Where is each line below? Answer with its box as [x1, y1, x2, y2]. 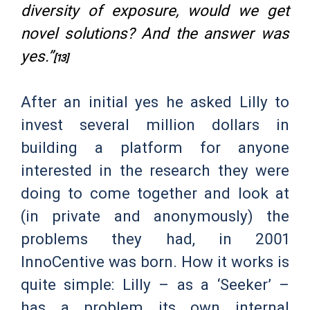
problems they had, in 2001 [21, 230, 289, 248]
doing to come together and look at [21, 184, 289, 203]
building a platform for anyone [21, 138, 289, 157]
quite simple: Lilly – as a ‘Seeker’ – [21, 275, 289, 294]
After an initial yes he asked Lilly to [21, 93, 289, 111]
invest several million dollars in [21, 116, 289, 134]
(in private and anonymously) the [21, 207, 289, 226]
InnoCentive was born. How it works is [21, 253, 289, 271]
